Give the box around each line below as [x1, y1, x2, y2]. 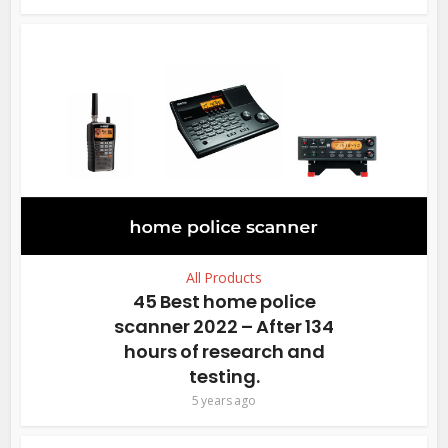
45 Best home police [132, 289, 316, 315]
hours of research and [123, 339, 325, 365]
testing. [188, 364, 260, 390]
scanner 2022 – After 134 [114, 314, 334, 340]
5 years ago [192, 392, 256, 410]
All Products [186, 268, 262, 288]
